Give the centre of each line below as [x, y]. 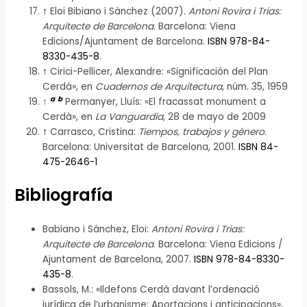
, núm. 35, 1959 [255, 87]
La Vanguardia [130, 117]
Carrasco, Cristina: [93, 132]
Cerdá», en [69, 87]
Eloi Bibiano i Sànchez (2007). [120, 11]
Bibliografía [64, 195]
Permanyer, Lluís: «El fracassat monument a [164, 102]
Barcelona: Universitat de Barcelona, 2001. [141, 147]
